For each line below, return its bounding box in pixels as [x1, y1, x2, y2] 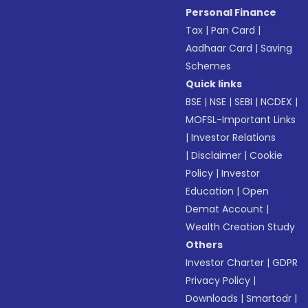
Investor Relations [191, 131, 276, 144]
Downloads [186, 291, 239, 305]
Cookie [250, 148, 283, 162]
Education [186, 184, 234, 198]
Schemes [186, 59, 232, 73]
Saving [261, 41, 293, 55]
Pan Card [211, 23, 256, 37]
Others [186, 238, 223, 252]
